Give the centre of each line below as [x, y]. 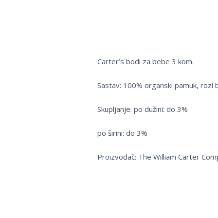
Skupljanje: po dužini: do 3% [142, 109]
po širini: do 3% [122, 133]
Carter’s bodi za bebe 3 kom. [145, 62]
